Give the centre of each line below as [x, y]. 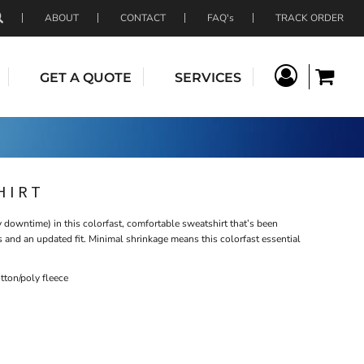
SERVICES [208, 77]
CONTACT [143, 18]
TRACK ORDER [310, 18]
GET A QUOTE [86, 77]
